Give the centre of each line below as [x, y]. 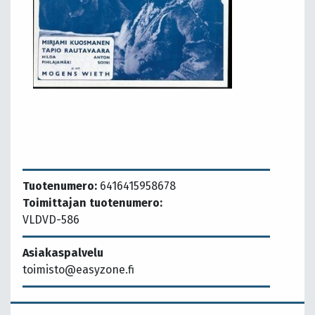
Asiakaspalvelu [63, 253]
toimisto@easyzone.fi [78, 270]
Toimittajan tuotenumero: [92, 203]
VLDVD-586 [51, 220]
